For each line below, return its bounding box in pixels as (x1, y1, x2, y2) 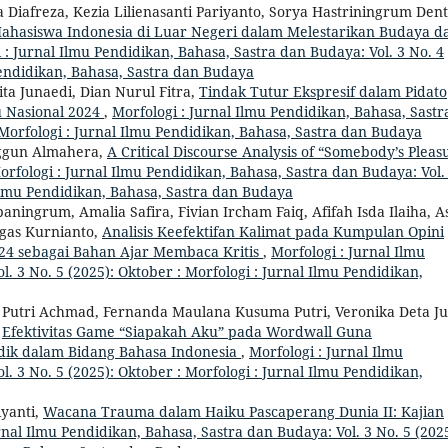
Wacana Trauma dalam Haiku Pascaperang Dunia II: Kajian (43, 401, 444, 421)
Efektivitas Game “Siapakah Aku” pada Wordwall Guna (2, 321, 372, 341)
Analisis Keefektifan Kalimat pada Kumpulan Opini (102, 221, 444, 241)
